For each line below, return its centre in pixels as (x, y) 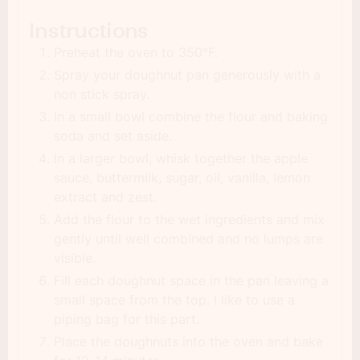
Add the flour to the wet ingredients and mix (189, 219)
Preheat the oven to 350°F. (136, 52)
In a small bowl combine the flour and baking (191, 116)
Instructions (88, 31)
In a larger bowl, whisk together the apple (181, 158)
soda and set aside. (113, 135)
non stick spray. (102, 94)
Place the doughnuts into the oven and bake (188, 341)
